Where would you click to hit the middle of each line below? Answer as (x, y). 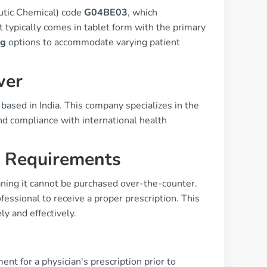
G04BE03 (106, 13)
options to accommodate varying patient (93, 42)
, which (142, 13)
